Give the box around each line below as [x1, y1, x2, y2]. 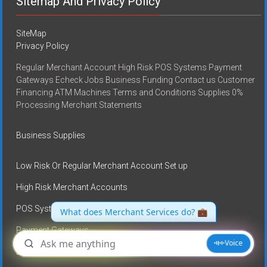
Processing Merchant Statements [16, 100, 142, 110]
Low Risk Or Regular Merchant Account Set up [16, 160, 188, 170]
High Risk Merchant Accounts [16, 182, 128, 192]
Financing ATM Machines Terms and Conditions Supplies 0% [16, 87, 244, 97]
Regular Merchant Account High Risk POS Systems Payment [16, 62, 243, 72]
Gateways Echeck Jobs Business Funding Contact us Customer [16, 74, 256, 85]
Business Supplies [16, 130, 86, 140]
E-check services [16, 246, 80, 256]
